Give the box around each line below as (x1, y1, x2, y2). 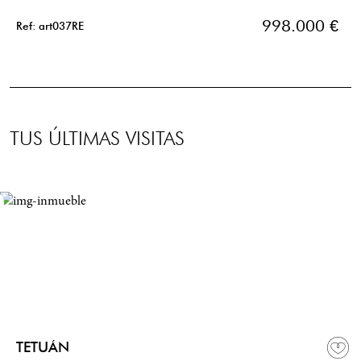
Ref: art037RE (16, 19, 84, 33)
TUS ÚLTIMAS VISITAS (10, 127, 185, 151)
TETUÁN (16, 338, 69, 356)
